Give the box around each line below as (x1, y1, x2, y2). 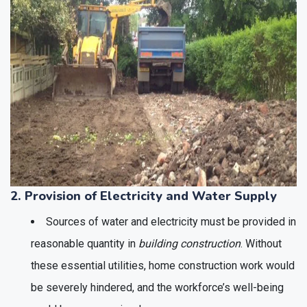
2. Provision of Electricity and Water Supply (10, 187, 277, 204)
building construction (138, 236, 241, 250)
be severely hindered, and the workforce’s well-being (31, 280, 284, 294)
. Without (241, 236, 282, 250)
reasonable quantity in (31, 236, 138, 250)
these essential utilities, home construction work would (31, 258, 295, 272)
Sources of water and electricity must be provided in (46, 214, 296, 228)
